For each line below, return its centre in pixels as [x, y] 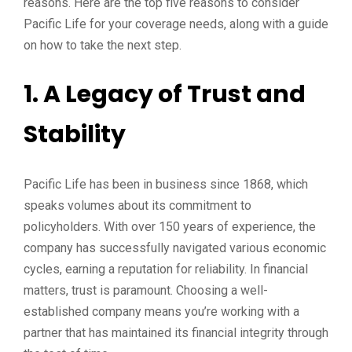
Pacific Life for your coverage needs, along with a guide [176, 24]
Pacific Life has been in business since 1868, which [166, 184]
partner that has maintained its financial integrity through [176, 333]
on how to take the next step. [103, 45]
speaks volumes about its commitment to [137, 205]
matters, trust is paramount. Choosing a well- [146, 290]
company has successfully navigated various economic [175, 248]
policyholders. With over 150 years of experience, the [170, 227]
